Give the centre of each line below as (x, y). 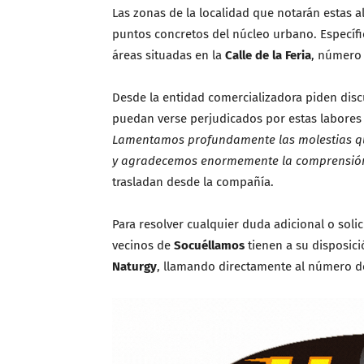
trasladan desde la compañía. (193, 182)
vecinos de (143, 245)
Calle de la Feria (268, 55)
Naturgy (134, 266)
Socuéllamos (209, 245)
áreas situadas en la (169, 55)
